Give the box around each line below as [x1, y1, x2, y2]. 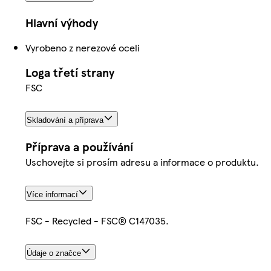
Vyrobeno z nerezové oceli [25, 40, 140, 54]
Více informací [27, 190, 78, 200]
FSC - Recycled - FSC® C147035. [25, 214, 169, 228]
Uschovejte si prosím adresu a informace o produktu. [25, 155, 259, 169]
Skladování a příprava [27, 115, 103, 125]
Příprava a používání [25, 139, 133, 155]
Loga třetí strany [25, 64, 114, 80]
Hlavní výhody [25, 14, 98, 31]
